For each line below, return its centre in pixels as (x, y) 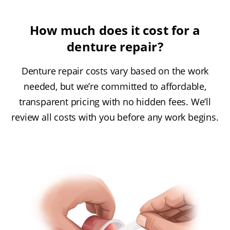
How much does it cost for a (115, 30)
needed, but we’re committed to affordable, (115, 87)
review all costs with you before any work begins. (115, 117)
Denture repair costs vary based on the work (115, 71)
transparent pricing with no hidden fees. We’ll (115, 102)
